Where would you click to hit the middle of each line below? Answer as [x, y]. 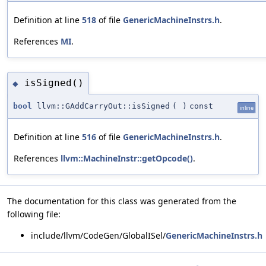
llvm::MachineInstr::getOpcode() [127, 158]
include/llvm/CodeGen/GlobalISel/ [98, 235]
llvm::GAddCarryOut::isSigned [101, 106]
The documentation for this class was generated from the [122, 201]
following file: [34, 214]
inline [247, 107]
